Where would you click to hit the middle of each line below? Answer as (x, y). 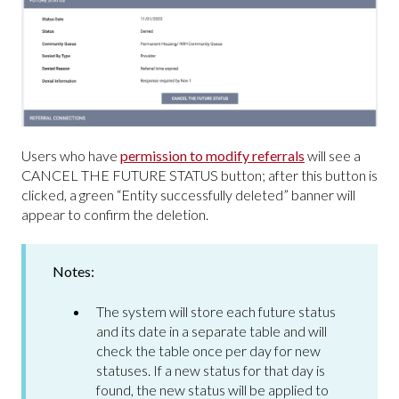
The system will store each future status (216, 311)
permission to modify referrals (212, 156)
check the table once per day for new (208, 350)
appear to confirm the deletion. (115, 215)
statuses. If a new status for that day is (211, 370)
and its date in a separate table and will (212, 330)
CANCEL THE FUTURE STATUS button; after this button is (199, 175)
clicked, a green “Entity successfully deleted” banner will (188, 195)
